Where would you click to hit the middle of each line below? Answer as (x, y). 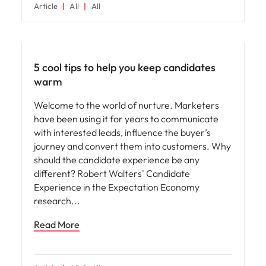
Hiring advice (50, 32)
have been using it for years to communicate (126, 119)
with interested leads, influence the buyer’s (122, 132)
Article (46, 6)
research (53, 201)
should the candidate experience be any (117, 160)
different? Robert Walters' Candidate (112, 173)
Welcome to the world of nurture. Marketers (126, 105)
